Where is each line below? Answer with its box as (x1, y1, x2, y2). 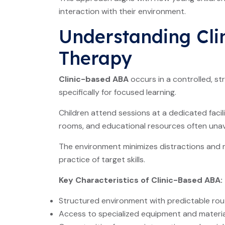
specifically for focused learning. (59, 87, 176, 97)
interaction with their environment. (59, 6, 186, 17)
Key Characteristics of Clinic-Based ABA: (59, 175, 222, 185)
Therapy (59, 47, 132, 69)
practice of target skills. (59, 154, 145, 165)
